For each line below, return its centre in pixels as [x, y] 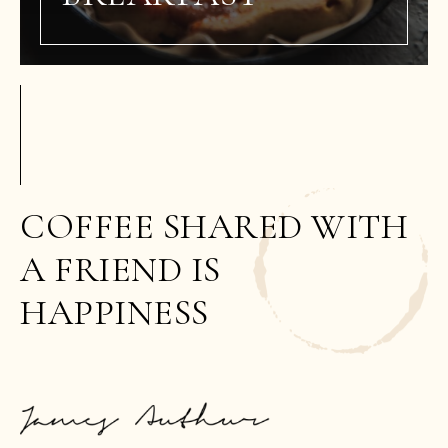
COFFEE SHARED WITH [214, 226]
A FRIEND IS [120, 269]
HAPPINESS [114, 312]
